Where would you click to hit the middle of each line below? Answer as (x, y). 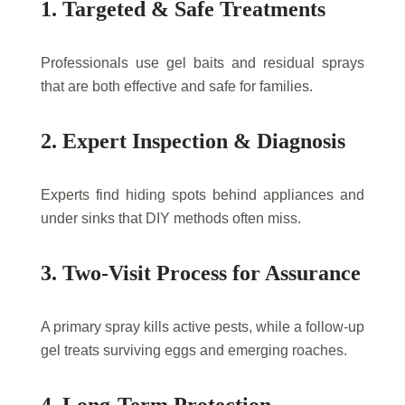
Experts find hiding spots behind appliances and (202, 195)
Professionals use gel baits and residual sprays (202, 63)
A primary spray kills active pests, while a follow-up (202, 327)
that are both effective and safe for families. (177, 87)
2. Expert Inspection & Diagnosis (193, 141)
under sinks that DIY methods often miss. (171, 219)
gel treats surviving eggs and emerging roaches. (194, 351)
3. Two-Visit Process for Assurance (201, 273)
